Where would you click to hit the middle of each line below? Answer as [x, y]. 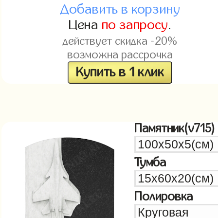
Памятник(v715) [174, 128]
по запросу [135, 25]
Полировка [163, 197]
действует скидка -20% [120, 41]
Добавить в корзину [120, 9]
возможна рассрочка [120, 55]
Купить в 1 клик [120, 72]
